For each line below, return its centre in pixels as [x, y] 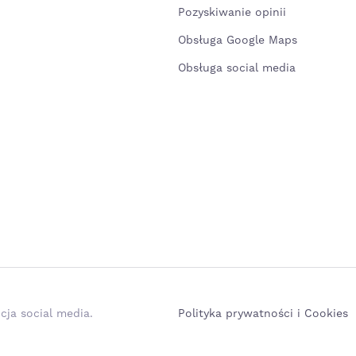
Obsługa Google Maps [238, 41]
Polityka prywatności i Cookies [263, 314]
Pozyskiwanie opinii [232, 13]
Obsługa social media [237, 68]
